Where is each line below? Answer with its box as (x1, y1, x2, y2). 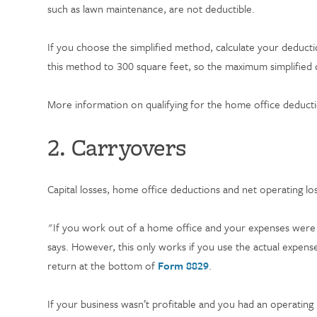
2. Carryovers (47, 131, 187, 163)
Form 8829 (158, 258, 209, 273)
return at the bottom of (47, 258, 158, 273)
